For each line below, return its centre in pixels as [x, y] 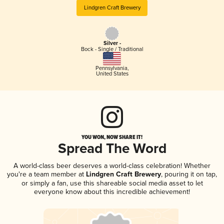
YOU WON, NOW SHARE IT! [112, 137]
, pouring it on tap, [189, 174]
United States [112, 73]
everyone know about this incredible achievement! [112, 191]
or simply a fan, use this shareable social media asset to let [112, 183]
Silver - [112, 44]
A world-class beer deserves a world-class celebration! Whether [112, 165]
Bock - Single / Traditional [112, 49]
